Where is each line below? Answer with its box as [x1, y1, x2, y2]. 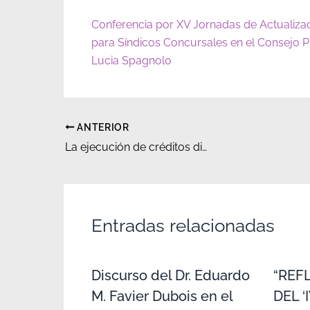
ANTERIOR [74, 121, 129, 133]
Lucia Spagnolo [91, 54, 172, 67]
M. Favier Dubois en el [91, 287, 232, 304]
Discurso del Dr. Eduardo [91, 266, 250, 284]
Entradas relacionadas [91, 215, 275, 236]
